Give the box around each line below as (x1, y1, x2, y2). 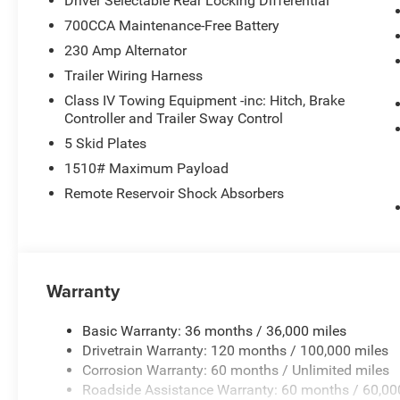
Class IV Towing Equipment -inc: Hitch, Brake (64, 92, 346, 110)
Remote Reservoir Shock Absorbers (64, 185, 285, 203)
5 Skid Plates (64, 135, 147, 153)
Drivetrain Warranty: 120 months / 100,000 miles (82, 342, 389, 360)
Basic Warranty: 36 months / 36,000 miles (82, 322, 347, 340)
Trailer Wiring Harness (64, 67, 204, 85)
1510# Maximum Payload (64, 160, 229, 178)
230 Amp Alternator (64, 42, 187, 60)
